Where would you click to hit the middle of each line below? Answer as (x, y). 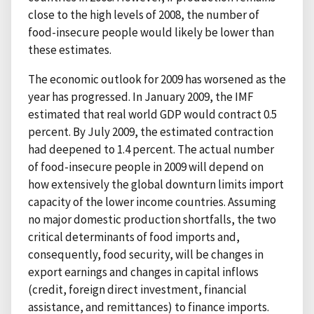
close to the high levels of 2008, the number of (144, 14)
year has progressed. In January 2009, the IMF (141, 96)
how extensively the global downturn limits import (156, 184)
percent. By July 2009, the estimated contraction (151, 131)
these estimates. (70, 49)
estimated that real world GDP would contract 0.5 (152, 114)
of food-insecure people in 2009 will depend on (146, 166)
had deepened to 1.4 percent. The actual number (151, 149)
